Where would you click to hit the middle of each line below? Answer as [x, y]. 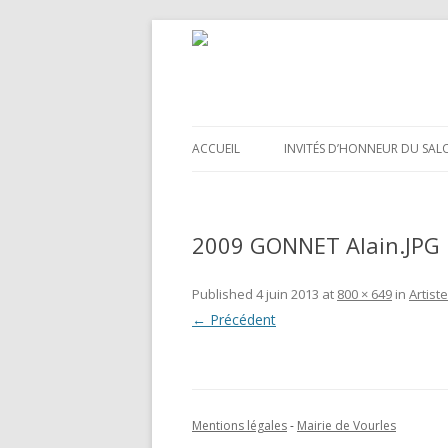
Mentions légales [239, 425]
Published [224, 294]
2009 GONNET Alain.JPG [316, 245]
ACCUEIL [216, 148]
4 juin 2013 [287, 294]
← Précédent [234, 319]
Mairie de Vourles [346, 425]
